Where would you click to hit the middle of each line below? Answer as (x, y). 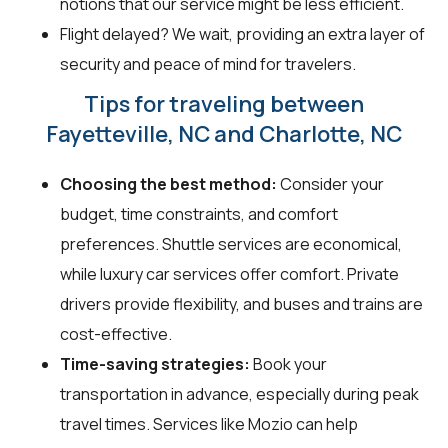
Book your (288, 364)
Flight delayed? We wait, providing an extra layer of (242, 34)
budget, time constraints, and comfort (199, 214)
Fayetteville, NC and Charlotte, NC (224, 134)
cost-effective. (116, 334)
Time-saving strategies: (155, 364)
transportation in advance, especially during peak (239, 394)
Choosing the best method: (168, 184)
